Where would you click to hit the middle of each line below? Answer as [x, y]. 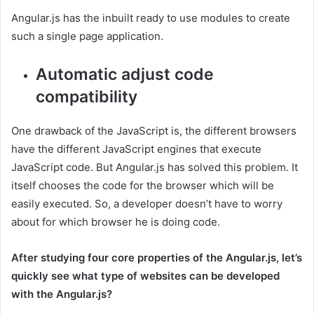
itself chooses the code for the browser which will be [143, 186]
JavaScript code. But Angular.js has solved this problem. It [155, 168]
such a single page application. [87, 36]
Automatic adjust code [125, 75]
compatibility [87, 97]
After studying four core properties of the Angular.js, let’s [157, 258]
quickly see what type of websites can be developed [145, 276]
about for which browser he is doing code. [116, 222]
